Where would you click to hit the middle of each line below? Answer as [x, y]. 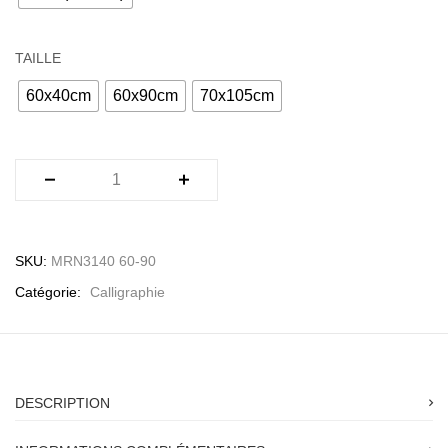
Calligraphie [127, 292]
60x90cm [145, 96]
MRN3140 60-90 [103, 261]
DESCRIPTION [62, 403]
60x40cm [58, 96]
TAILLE [38, 58]
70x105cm [237, 96]
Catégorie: [50, 292]
